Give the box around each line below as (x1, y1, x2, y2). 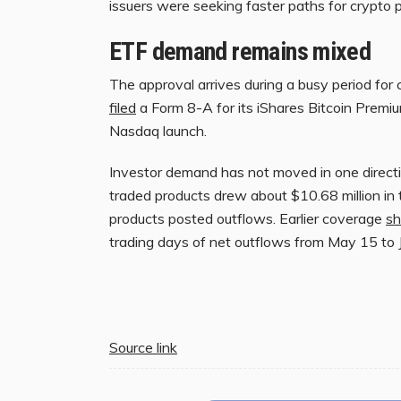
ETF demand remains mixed (109, 37, 371, 67)
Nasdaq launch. (109, 122, 207, 141)
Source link (109, 338, 177, 357)
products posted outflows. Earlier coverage (109, 209, 386, 228)
